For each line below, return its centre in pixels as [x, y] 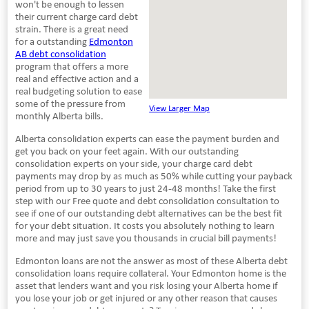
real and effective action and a [77, 78]
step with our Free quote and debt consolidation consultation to [147, 200]
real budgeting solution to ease [78, 91]
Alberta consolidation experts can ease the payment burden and [147, 138]
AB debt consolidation [60, 53]
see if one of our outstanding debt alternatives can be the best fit [148, 213]
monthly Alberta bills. [59, 116]
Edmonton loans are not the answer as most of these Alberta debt [151, 260]
